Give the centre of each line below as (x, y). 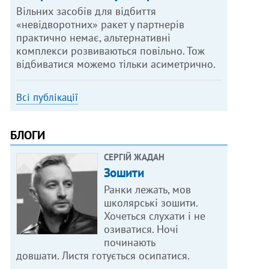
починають (129, 243)
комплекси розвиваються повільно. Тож (111, 51)
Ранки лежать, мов (147, 190)
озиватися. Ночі (141, 229)
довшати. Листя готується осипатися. (103, 256)
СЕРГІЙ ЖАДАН (134, 157)
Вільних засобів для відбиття (86, 11)
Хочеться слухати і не (154, 216)
